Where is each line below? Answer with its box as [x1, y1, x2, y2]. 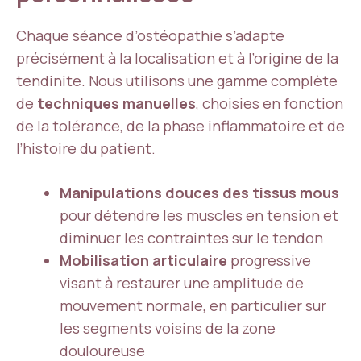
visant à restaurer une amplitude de [60, 273, 304, 293]
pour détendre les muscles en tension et [60, 205, 338, 225]
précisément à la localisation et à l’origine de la [16, 48, 338, 68]
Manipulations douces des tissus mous [60, 183, 339, 202]
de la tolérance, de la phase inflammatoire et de [16, 116, 345, 135]
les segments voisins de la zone [60, 318, 276, 338]
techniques [37, 93, 119, 113]
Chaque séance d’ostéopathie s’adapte [16, 26, 284, 45]
